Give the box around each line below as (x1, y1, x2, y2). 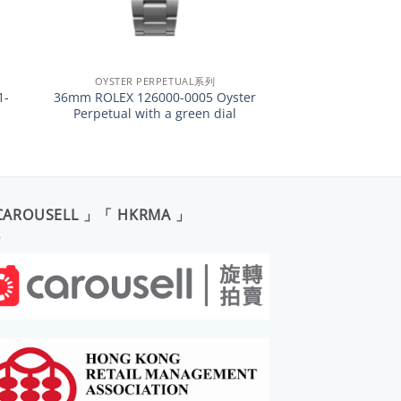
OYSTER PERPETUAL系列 (94, 74, 216, 89)
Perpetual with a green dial (73, 105, 236, 123)
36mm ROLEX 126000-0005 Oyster (53, 89, 256, 107)
